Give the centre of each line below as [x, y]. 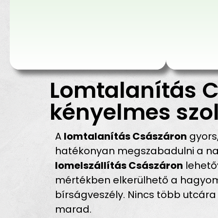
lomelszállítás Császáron [119, 165]
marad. [73, 209]
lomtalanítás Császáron [126, 136]
